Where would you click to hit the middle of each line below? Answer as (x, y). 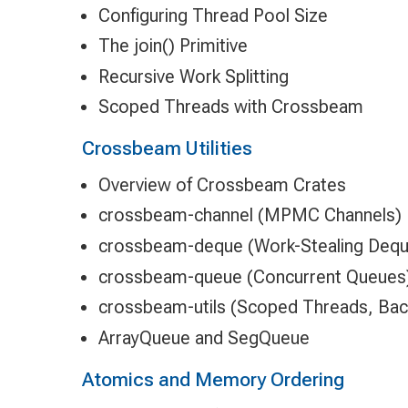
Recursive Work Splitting (193, 76)
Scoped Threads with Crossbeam (230, 107)
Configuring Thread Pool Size (213, 15)
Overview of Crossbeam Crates (222, 184)
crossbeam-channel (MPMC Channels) (250, 215)
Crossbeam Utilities (167, 148)
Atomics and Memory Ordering (213, 379)
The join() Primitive (173, 46)
